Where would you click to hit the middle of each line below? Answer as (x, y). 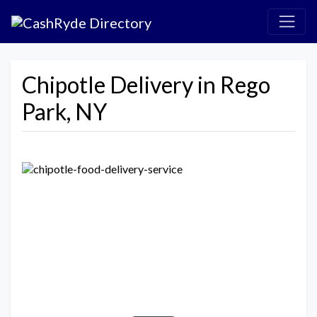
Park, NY (64, 111)
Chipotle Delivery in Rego (146, 84)
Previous (63, 244)
